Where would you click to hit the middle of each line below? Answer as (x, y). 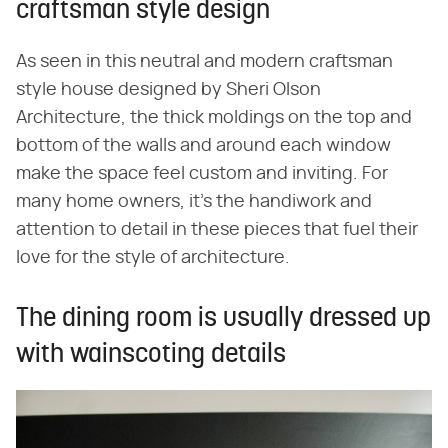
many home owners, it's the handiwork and (194, 202)
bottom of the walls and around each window (203, 146)
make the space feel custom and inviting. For (202, 174)
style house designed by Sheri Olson (168, 90)
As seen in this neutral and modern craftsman (204, 62)
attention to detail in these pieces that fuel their (217, 230)
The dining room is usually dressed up (223, 320)
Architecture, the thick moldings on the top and (214, 118)
